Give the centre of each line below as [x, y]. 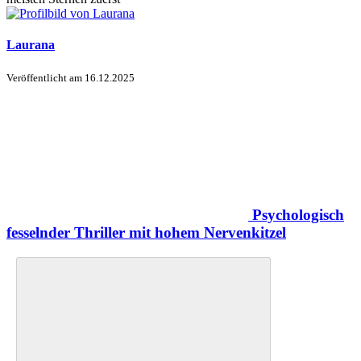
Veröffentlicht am [46, 77]
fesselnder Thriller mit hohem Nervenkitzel [146, 233]
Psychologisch [298, 215]
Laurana [31, 45]
